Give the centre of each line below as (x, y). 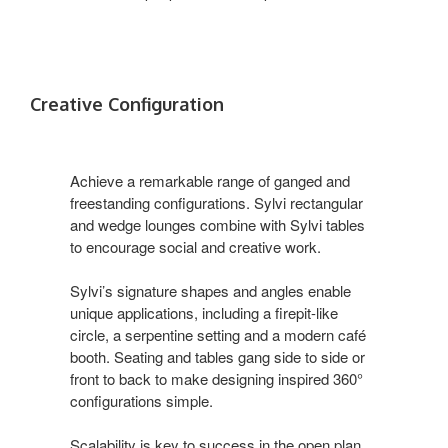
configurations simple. (141, 400)
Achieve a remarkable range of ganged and (210, 180)
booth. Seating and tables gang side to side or (217, 356)
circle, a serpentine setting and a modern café (218, 334)
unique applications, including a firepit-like (204, 312)
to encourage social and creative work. (195, 246)
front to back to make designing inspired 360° (216, 378)
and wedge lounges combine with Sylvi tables (217, 224)
